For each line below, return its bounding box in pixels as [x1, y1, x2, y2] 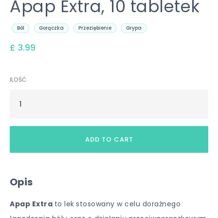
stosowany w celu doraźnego [76, 199, 181, 209]
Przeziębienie [78, 24, 111, 32]
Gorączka [39, 24, 64, 32]
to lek [54, 199, 74, 209]
